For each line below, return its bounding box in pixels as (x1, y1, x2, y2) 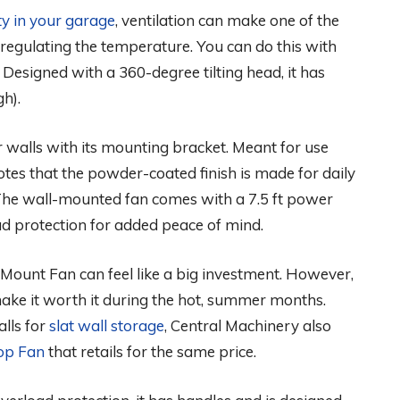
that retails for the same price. (45, 342, 260, 362)
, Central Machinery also (164, 316, 331, 336)
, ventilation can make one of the (115, 11, 339, 30)
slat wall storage (49, 316, 164, 336)
